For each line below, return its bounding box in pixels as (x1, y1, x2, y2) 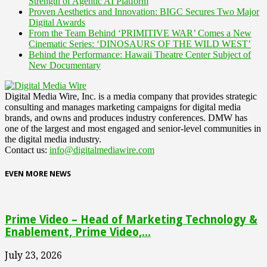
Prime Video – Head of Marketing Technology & (5, 213, 257, 226)
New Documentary (29, 60, 101, 71)
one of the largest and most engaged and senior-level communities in (5, 123, 261, 134)
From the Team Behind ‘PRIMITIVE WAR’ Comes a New (29, 28, 252, 39)
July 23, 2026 (5, 250, 62, 262)
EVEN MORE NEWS (5, 169, 71, 179)
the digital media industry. (5, 134, 101, 145)
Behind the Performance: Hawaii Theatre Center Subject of (29, 49, 251, 60)
